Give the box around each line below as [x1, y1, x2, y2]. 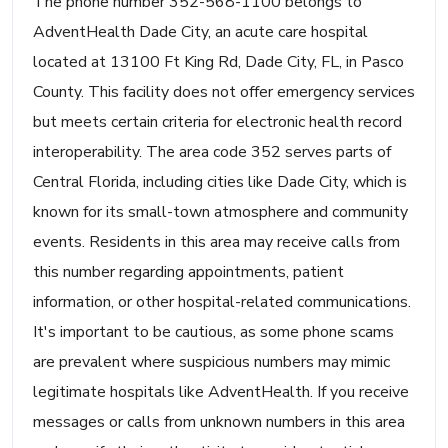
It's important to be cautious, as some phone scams [33, 321, 394, 344]
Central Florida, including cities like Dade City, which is [33, 171, 407, 194]
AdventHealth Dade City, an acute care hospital [33, 21, 368, 44]
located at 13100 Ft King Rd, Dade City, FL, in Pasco [33, 51, 404, 74]
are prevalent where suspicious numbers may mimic [33, 351, 390, 374]
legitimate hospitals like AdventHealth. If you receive [33, 381, 409, 404]
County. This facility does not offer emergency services [33, 81, 415, 104]
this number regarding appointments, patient [33, 261, 344, 284]
